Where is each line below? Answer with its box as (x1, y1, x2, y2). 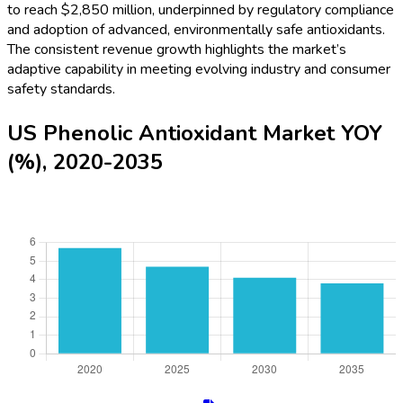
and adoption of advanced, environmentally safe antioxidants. (7, 20, 385, 40)
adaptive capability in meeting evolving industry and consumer (7, 59, 390, 80)
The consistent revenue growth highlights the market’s (7, 40, 346, 60)
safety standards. (7, 79, 115, 100)
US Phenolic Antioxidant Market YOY (7, 119, 382, 148)
